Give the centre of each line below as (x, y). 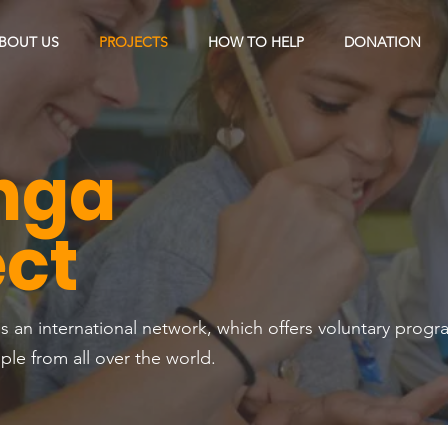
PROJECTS (133, 42)
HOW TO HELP (256, 42)
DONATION (382, 42)
